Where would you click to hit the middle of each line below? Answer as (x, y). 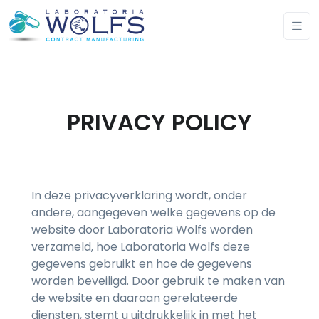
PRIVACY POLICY (159, 122)
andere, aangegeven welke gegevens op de (153, 213)
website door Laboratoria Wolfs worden (142, 230)
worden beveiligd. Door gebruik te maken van (158, 281)
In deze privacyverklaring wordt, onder (139, 196)
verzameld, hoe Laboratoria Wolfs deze (141, 247)
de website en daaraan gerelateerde (135, 298)
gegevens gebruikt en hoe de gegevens (142, 264)
